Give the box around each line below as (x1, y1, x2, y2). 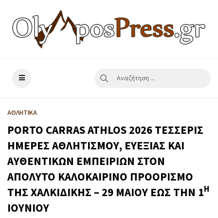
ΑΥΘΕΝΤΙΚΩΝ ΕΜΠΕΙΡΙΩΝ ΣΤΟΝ (7, 153, 165, 169)
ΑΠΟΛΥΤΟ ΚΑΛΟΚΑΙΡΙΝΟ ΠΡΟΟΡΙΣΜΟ (7, 169, 193, 185)
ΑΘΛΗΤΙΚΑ (7, 108, 37, 118)
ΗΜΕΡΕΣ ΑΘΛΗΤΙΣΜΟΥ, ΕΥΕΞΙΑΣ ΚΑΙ (7, 138, 184, 154)
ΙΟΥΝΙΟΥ (7, 200, 49, 216)
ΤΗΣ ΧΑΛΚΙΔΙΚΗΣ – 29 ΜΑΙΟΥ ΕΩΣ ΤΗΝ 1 (7, 184, 204, 200)
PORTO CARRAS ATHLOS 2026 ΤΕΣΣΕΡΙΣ (7, 122, 203, 138)
